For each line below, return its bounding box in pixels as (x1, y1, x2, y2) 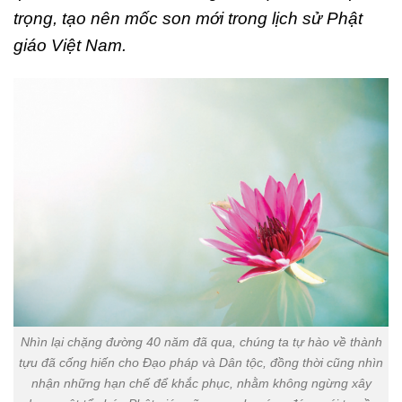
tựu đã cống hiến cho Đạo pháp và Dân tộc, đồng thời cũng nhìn (19, 355, 383, 371)
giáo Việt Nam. (13, 35, 127, 55)
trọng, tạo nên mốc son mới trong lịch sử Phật (13, 8, 363, 28)
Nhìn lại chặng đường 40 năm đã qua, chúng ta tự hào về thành (20, 335, 382, 350)
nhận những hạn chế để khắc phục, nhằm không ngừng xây (31, 376, 371, 391)
